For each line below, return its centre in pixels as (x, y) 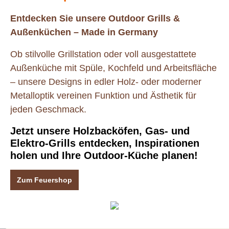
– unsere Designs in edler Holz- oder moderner (106, 82)
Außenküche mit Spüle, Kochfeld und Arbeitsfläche (113, 68)
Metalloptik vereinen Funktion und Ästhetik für (103, 95)
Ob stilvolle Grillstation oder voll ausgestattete (103, 54)
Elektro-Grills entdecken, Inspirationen (105, 143)
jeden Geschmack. (48, 109)
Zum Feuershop (44, 180)
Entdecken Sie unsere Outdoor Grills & (95, 18)
